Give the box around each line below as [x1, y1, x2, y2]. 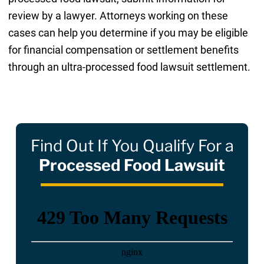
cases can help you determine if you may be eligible [8, 26, 248, 39]
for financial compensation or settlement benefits [8, 43, 239, 56]
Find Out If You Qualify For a [30, 136, 234, 156]
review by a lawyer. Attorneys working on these [8, 9, 228, 22]
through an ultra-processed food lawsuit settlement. [8, 60, 250, 73]
